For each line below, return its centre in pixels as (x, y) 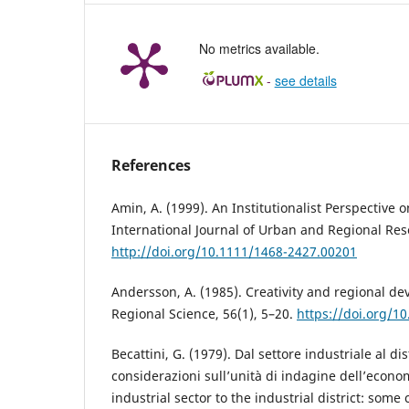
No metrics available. (259, 48)
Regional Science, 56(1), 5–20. (204, 313)
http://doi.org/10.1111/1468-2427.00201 (234, 251)
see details (305, 80)
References (151, 165)
